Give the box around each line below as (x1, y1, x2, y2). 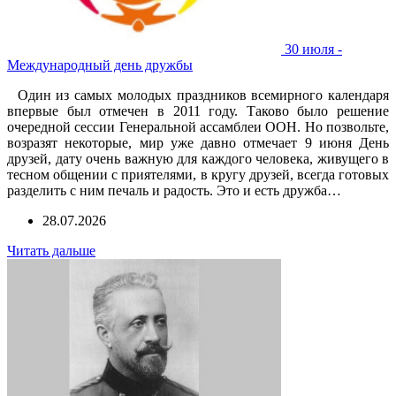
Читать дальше (7, 242, 95, 258)
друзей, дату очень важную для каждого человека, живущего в (7, 150, 389, 166)
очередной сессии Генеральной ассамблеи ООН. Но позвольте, (7, 118, 389, 134)
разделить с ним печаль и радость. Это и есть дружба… (7, 182, 341, 198)
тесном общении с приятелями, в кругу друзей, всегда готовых (7, 166, 389, 182)
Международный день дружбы (7, 57, 193, 72)
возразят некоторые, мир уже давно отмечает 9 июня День (7, 134, 389, 150)
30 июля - (285, 41, 342, 57)
